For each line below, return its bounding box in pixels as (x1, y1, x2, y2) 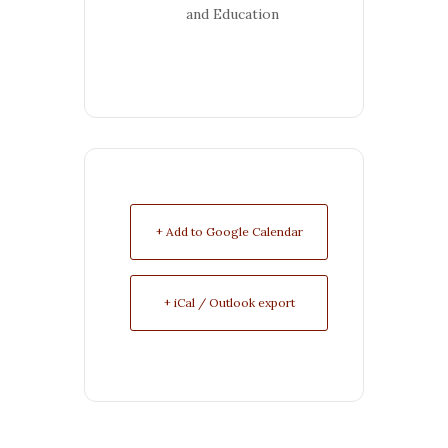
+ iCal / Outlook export (163, 294, 295, 310)
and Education (186, 4, 279, 23)
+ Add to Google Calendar (155, 223, 303, 239)
